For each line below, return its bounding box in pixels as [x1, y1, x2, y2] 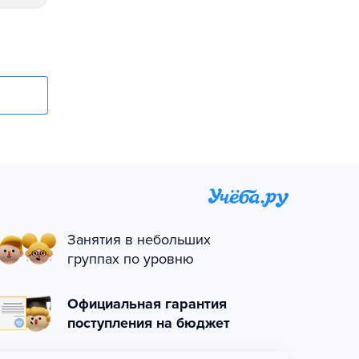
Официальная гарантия [67, 295, 227, 313]
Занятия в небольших [67, 231, 211, 248]
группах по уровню [67, 250, 194, 268]
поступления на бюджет [67, 314, 230, 332]
